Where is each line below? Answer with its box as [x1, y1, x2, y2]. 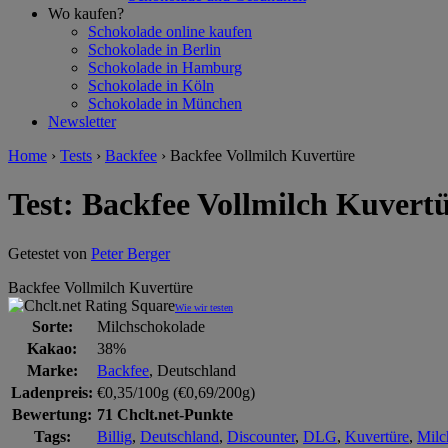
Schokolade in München [88, 95, 242, 112]
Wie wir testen [175, 301, 233, 313]
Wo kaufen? [48, 5, 124, 22]
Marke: [26, 361, 78, 379]
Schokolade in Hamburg [88, 59, 242, 76]
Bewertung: [12, 405, 92, 423]
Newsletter [48, 113, 116, 130]
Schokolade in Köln [88, 77, 214, 94]
